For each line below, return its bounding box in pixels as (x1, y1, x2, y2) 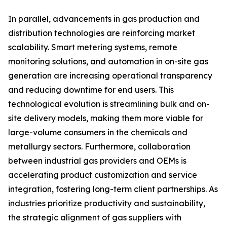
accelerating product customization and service (8, 170, 197, 180)
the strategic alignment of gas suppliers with (8, 212, 181, 223)
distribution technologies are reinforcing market (8, 28, 195, 39)
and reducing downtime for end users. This (8, 85, 174, 95)
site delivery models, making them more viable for (8, 113, 203, 124)
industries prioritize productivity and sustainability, (8, 198, 205, 209)
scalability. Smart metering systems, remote (8, 42, 177, 53)
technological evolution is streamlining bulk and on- (8, 99, 210, 109)
